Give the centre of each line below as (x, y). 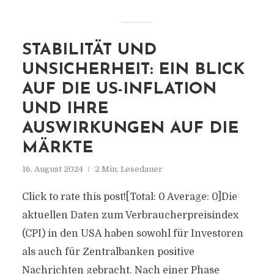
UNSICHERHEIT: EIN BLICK (133, 70)
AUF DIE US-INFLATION (119, 90)
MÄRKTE (57, 148)
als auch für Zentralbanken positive (108, 252)
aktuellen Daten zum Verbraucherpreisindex (130, 215)
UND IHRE (65, 109)
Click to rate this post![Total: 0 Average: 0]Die (129, 197)
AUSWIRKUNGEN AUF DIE (130, 129)
